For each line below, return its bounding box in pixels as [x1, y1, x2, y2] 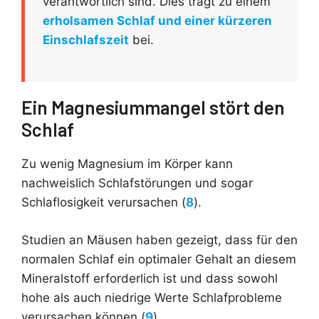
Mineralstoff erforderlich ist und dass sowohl [21, 271, 278, 286]
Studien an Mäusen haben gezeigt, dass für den [21, 232, 298, 247]
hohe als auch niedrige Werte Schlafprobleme [21, 290, 282, 305]
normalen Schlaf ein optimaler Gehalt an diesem [21, 251, 296, 266]
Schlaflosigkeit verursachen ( [21, 195, 186, 210]
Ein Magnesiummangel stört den [21, 96, 285, 119]
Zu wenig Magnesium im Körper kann [21, 157, 233, 172]
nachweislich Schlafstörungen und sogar [21, 176, 253, 191]
